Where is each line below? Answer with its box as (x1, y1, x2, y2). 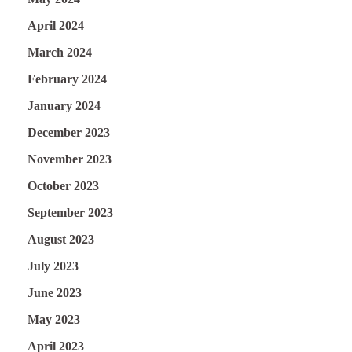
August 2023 (27, 232, 94, 246)
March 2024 (27, 45, 92, 59)
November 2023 (27, 152, 112, 166)
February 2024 (27, 71, 107, 86)
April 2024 (27, 18, 84, 32)
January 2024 (27, 98, 101, 112)
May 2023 (27, 312, 80, 326)
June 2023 (27, 285, 82, 299)
